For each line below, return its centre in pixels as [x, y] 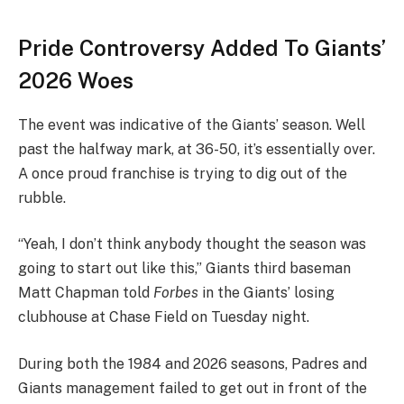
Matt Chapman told [86, 293]
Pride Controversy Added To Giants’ [202, 47]
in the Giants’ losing [266, 293]
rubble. [42, 197]
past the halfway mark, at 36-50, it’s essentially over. [197, 149]
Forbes [176, 293]
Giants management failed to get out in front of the [193, 389]
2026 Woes [76, 80]
